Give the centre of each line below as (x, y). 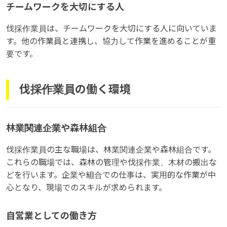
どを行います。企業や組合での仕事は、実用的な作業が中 (111, 175)
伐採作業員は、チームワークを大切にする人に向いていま (111, 28)
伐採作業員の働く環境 (75, 90)
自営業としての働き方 (51, 216)
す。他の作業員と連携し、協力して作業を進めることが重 (111, 41)
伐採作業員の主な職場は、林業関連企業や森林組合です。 (111, 149)
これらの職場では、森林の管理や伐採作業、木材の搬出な (111, 162)
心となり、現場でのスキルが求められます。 (86, 187)
